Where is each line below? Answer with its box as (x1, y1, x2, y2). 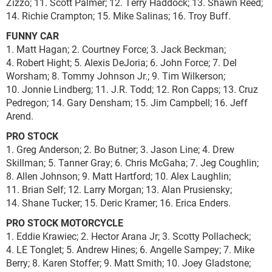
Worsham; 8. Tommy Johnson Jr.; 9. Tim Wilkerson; (6, 69, 225, 82)
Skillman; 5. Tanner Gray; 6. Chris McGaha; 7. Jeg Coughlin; (6, 156, 259, 169)
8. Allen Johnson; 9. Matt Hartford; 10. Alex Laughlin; (6, 169, 231, 182)
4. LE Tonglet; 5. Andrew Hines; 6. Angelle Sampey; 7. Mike (6, 243, 254, 256)
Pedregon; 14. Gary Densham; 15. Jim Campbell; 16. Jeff (6, 96, 248, 109)
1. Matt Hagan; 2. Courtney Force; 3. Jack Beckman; (6, 42, 226, 55)
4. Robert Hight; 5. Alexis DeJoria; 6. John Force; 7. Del (6, 56, 237, 69)
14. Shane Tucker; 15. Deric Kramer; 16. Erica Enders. (6, 196, 231, 209)
